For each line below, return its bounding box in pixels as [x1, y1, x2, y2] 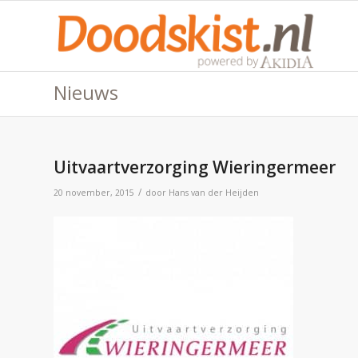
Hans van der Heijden [169, 187, 259, 198]
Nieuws [54, 79, 118, 105]
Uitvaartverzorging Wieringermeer [54, 156, 336, 178]
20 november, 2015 [54, 187, 134, 198]
